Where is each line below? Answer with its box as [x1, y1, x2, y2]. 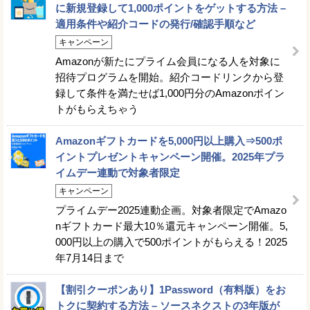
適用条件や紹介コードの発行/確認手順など [55, 17, 255, 30]
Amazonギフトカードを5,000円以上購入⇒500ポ [55, 134, 282, 147]
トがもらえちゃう [55, 102, 138, 115]
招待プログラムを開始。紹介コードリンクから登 [55, 71, 284, 83]
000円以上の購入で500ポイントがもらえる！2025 [55, 235, 287, 248]
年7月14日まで [55, 251, 124, 264]
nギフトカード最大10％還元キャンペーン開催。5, [55, 219, 288, 232]
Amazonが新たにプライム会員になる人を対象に [55, 55, 280, 67]
